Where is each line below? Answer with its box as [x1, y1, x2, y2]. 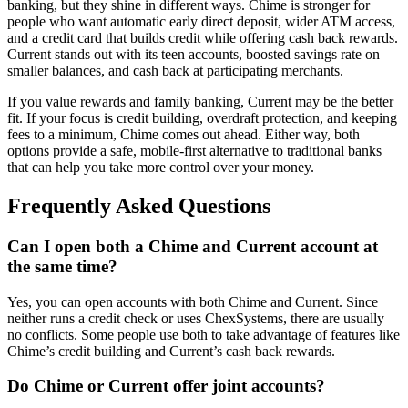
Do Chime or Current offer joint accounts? [7, 376, 325, 396]
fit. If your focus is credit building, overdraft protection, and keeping [7, 110, 397, 127]
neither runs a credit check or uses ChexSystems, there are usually [7, 310, 384, 326]
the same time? [7, 256, 117, 276]
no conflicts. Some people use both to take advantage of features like [7, 326, 400, 342]
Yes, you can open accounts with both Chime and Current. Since [7, 293, 378, 310]
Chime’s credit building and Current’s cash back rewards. [7, 342, 335, 359]
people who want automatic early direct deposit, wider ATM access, [7, 14, 395, 30]
